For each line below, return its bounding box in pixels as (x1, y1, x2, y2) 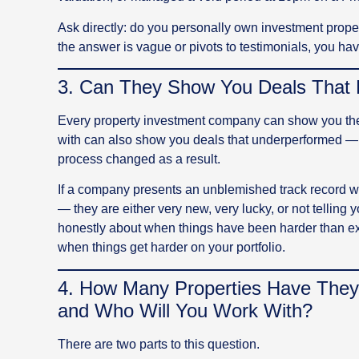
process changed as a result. (58, 152, 220, 167)
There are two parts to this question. (58, 337, 260, 351)
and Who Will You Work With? (58, 299, 313, 321)
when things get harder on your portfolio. (58, 240, 285, 255)
